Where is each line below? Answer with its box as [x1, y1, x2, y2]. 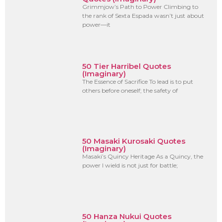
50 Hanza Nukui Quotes [82, 211, 172, 221]
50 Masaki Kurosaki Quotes [82, 136, 186, 146]
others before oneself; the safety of [82, 86, 178, 94]
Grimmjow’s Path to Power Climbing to [82, 2, 199, 10]
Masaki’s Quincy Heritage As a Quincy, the [82, 153, 204, 161]
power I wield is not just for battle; [82, 162, 178, 169]
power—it [82, 20, 111, 28]
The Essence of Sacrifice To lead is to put [82, 77, 194, 85]
